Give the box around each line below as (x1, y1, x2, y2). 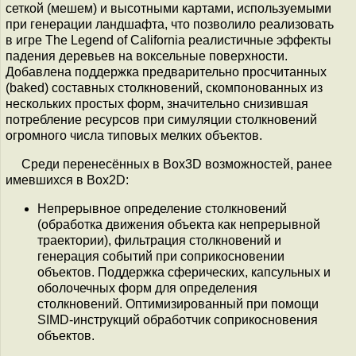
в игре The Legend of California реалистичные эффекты (6, 33, 331, 47)
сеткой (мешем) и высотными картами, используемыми (6, 2, 331, 15)
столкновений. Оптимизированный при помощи (37, 297, 319, 311)
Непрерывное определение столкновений (37, 202, 287, 215)
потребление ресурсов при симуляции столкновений (6, 113, 317, 126)
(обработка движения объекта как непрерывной (37, 218, 320, 231)
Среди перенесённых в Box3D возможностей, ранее (21, 157, 332, 171)
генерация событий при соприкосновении (37, 250, 284, 263)
